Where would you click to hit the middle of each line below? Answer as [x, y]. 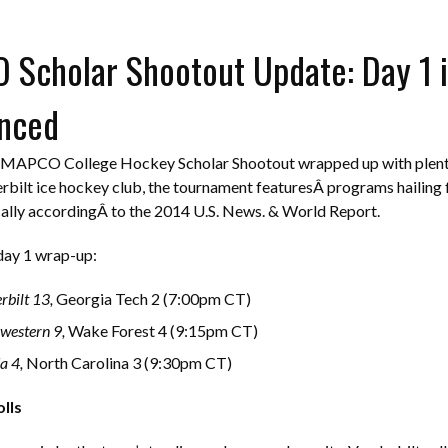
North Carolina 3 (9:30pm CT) [127, 362]
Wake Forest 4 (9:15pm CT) [161, 330]
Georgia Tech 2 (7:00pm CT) [152, 298]
